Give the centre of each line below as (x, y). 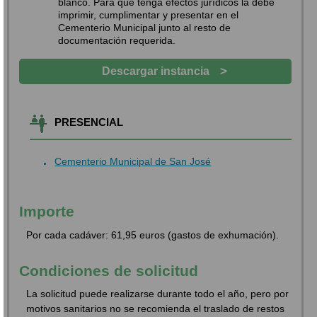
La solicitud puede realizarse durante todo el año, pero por (158, 294)
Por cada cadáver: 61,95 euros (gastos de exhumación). (153, 235)
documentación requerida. (117, 40)
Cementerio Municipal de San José (133, 161)
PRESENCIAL (89, 122)
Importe (47, 212)
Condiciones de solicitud (109, 270)
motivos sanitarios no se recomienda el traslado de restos (156, 309)
